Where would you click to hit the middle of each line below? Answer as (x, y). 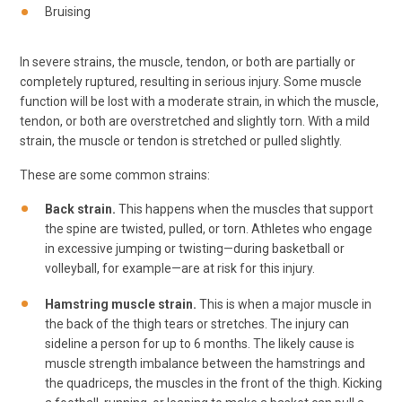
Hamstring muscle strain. (121, 304)
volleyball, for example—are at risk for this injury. (180, 268)
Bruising (68, 12)
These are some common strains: (115, 175)
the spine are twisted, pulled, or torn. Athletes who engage (209, 228)
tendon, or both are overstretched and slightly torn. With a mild (195, 121)
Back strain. (80, 209)
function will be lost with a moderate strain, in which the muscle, (199, 101)
